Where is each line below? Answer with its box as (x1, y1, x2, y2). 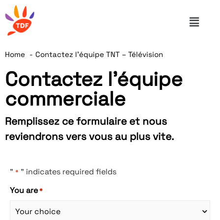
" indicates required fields (19, 166, 116, 177)
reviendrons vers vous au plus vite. (5, 130, 174, 143)
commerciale (5, 86, 126, 111)
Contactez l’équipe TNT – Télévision (35, 49, 163, 59)
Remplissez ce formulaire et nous (5, 114, 167, 128)
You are (10, 185, 38, 196)
